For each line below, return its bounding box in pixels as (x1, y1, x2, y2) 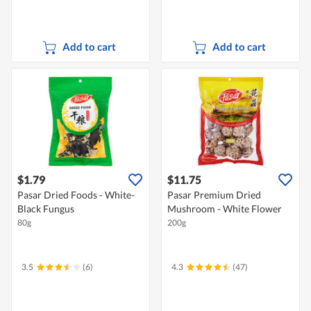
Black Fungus (17, 203, 74, 215)
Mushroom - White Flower (167, 203, 282, 215)
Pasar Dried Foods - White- (17, 189, 135, 201)
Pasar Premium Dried (167, 189, 261, 201)
